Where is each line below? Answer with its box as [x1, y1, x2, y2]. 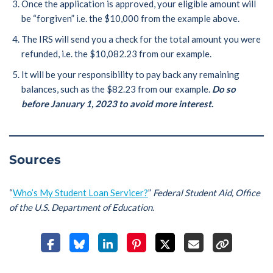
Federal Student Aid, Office [153, 187, 260, 199]
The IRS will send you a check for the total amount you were [21, 34, 261, 45]
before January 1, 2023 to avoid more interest [21, 98, 211, 110]
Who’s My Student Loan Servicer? [13, 187, 148, 199]
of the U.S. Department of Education [9, 202, 152, 213]
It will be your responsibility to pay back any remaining [21, 69, 239, 80]
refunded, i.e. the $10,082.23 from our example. [21, 48, 211, 60]
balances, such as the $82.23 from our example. [21, 83, 212, 95]
